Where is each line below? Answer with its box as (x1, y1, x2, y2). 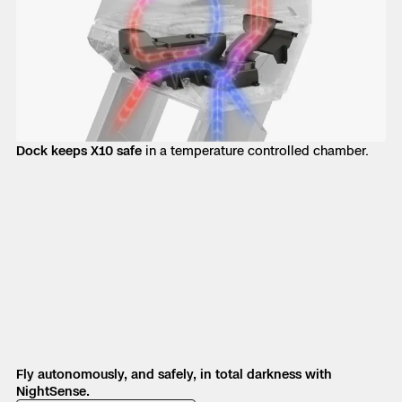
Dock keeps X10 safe (16, 143, 142, 159)
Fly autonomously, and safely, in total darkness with (16, 366, 332, 382)
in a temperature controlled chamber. (142, 143, 369, 159)
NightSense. (16, 383, 90, 399)
